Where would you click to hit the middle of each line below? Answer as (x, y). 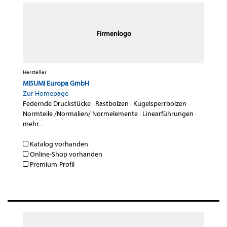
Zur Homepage (46, 94)
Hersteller (35, 72)
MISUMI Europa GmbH (56, 84)
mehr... (33, 124)
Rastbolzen (112, 104)
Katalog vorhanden (58, 144)
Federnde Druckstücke (57, 104)
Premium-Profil (51, 165)
